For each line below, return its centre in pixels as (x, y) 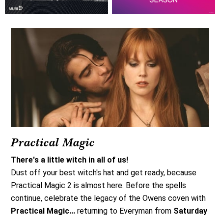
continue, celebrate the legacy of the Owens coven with (108, 198)
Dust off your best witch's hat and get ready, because (104, 173)
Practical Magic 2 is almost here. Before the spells (98, 186)
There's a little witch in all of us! (69, 160)
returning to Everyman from (125, 211)
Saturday (190, 211)
